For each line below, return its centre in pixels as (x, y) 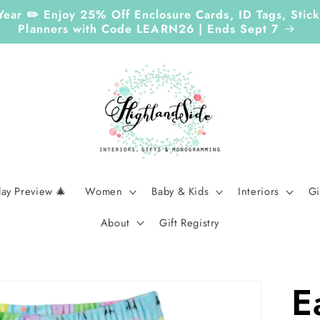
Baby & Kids (180, 192)
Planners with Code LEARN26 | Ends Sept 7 (149, 29)
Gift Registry (189, 222)
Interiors (259, 192)
